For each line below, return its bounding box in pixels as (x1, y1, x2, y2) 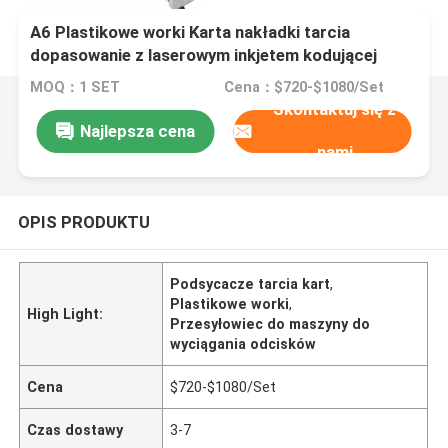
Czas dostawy (27, 421, 124, 438)
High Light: (27, 305, 104, 322)
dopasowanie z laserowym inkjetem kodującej (30, 45, 378, 66)
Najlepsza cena (79, 120, 195, 141)
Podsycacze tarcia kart (170, 275, 331, 292)
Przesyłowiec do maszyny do (170, 315, 371, 332)
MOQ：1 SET (30, 79, 121, 96)
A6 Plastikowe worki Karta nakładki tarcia (30, 22, 351, 43)
